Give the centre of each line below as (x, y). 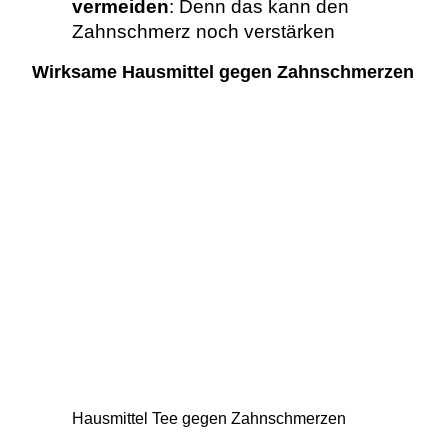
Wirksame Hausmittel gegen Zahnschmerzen (222, 72)
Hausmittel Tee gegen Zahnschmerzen (208, 418)
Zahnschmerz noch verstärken (203, 31)
